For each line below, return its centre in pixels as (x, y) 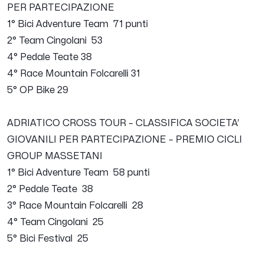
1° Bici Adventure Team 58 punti (78, 173)
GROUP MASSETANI (55, 156)
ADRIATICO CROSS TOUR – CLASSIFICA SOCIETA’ (123, 123)
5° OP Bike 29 (38, 90)
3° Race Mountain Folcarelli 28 (75, 206)
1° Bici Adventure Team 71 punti (77, 24)
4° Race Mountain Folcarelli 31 (74, 74)
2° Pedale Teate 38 (50, 189)
